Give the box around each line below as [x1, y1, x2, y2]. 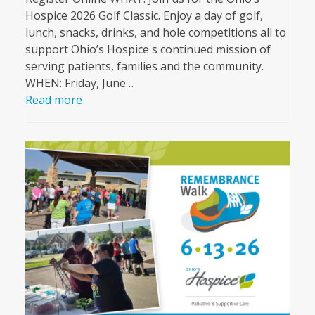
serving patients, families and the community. [25, 58, 264, 75]
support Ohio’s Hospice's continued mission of [25, 41, 271, 58]
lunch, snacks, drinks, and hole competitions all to [25, 25, 286, 41]
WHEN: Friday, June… [25, 75, 134, 91]
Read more [25, 92, 82, 108]
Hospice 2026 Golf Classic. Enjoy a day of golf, [25, 8, 263, 24]
